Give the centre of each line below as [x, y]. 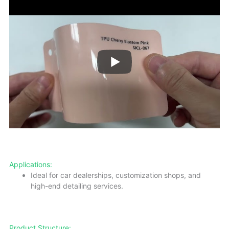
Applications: [31, 164]
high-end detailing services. [77, 186]
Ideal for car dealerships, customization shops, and [116, 175]
